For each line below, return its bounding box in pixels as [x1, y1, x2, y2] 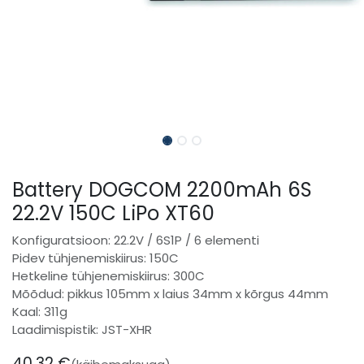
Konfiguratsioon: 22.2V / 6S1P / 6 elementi [12, 231, 259, 249]
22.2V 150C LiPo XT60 [12, 198, 214, 227]
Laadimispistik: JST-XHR [12, 320, 152, 338]
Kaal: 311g [12, 302, 67, 320]
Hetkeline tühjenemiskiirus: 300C [12, 266, 205, 284]
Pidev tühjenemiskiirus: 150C [12, 249, 179, 266]
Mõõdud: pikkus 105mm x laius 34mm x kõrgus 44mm [12, 284, 328, 302]
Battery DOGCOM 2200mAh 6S [12, 175, 312, 204]
